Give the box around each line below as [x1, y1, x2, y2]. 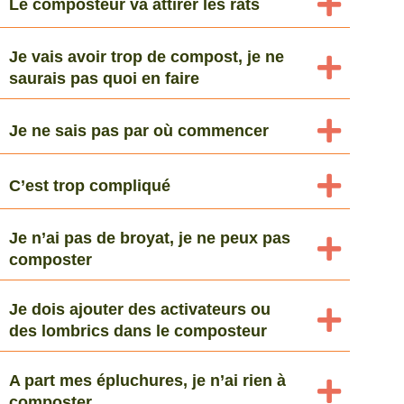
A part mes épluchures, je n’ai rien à [9, 371, 286, 390]
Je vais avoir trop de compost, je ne [9, 47, 284, 66]
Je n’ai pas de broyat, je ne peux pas [9, 228, 290, 247]
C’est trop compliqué [9, 176, 170, 195]
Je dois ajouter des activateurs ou [9, 299, 271, 318]
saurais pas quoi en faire [9, 69, 199, 87]
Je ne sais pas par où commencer [9, 121, 269, 140]
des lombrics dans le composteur [9, 321, 267, 340]
